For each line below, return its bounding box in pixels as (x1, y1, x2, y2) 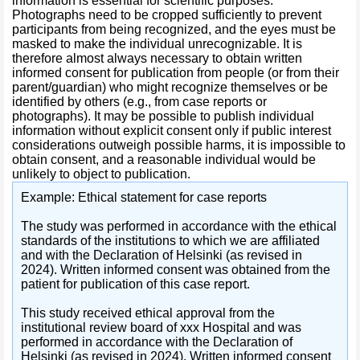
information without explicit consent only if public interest (12, 124, 331, 137)
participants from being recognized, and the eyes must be (12, 22, 336, 36)
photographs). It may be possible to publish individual (12, 109, 314, 123)
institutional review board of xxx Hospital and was (21, 321, 301, 334)
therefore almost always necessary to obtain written (12, 51, 302, 65)
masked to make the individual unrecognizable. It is (12, 37, 302, 51)
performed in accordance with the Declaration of (21, 335, 292, 349)
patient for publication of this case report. (21, 277, 250, 291)
